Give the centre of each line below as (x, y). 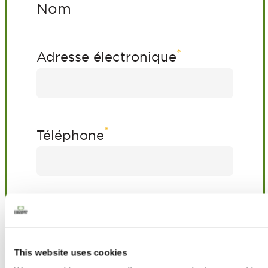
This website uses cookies (71, 252)
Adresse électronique (106, 57)
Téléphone (70, 135)
